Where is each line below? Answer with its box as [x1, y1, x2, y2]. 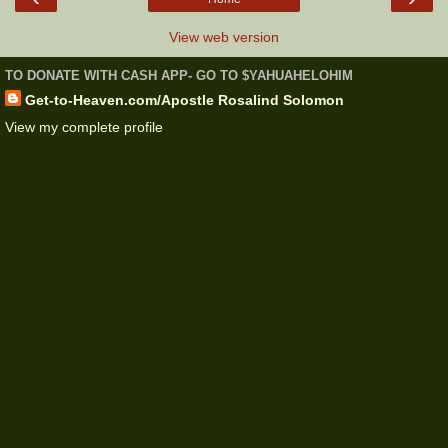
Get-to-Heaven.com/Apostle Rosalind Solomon [25, 91, 344, 108]
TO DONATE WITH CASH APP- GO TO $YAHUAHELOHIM [5, 68, 353, 84]
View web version [169, 28, 279, 45]
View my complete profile [5, 118, 163, 135]
